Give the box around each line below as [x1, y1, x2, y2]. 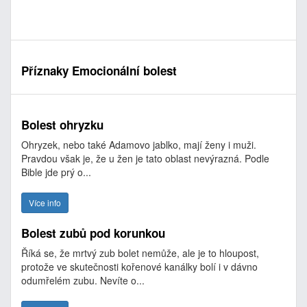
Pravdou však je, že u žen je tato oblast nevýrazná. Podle [21, 151, 269, 165]
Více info [29, 197, 61, 208]
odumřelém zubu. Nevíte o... [21, 273, 145, 287]
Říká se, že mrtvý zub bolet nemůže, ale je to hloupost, [21, 246, 259, 260]
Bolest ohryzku [21, 116, 103, 133]
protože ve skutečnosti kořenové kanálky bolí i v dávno [21, 260, 258, 273]
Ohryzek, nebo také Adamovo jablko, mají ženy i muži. [21, 138, 256, 151]
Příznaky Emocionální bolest [21, 62, 177, 79]
